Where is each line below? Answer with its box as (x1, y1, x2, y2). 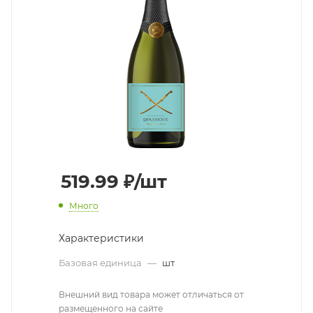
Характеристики (59, 231, 144, 245)
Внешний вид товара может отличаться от (59, 289, 244, 300)
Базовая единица (59, 256, 144, 268)
